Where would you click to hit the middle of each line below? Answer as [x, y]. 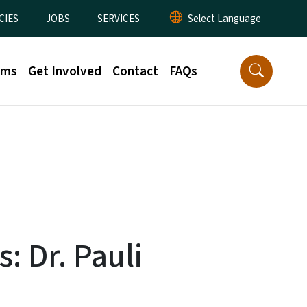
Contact [135, 71]
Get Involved [65, 71]
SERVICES [119, 19]
